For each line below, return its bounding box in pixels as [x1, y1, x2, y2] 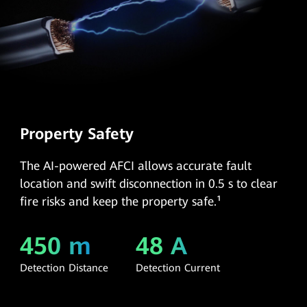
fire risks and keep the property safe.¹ [20, 194, 222, 208]
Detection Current [136, 262, 221, 275]
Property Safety [20, 125, 134, 143]
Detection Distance [20, 262, 109, 275]
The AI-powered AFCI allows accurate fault [20, 158, 252, 173]
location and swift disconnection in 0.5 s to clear [20, 176, 278, 191]
